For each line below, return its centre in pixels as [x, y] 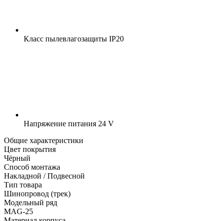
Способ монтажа [32, 167]
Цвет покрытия [30, 149]
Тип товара [23, 184]
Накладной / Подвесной [44, 176]
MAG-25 [18, 211]
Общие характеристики [44, 140]
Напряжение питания [60, 123]
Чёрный [17, 158]
